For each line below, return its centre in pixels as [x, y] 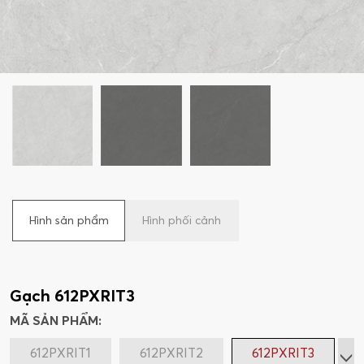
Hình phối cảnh [182, 221]
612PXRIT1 [61, 353]
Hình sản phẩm [69, 221]
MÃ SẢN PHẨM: [56, 321]
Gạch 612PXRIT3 [72, 296]
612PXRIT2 [171, 353]
